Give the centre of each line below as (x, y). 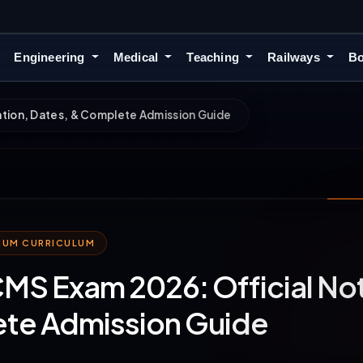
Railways (295, 58)
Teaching (215, 58)
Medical (137, 58)
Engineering (51, 58)
